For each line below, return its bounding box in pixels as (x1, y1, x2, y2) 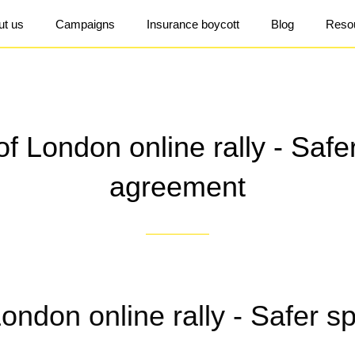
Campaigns (55, 17, 116, 31)
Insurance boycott (147, 17, 240, 31)
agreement (109, 170, 246, 204)
